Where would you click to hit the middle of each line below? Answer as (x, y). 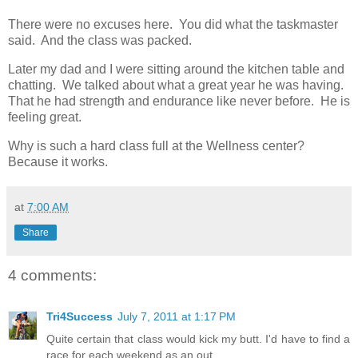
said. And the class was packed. (100, 41)
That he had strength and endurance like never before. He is (179, 101)
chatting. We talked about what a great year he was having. (177, 85)
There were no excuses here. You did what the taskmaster (173, 25)
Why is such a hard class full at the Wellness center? (158, 145)
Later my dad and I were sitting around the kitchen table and (176, 69)
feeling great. (46, 117)
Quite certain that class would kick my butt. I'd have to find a (198, 339)
